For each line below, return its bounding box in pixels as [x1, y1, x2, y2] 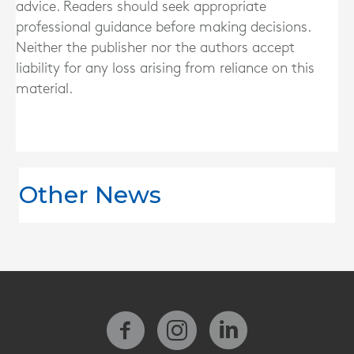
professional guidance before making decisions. [16, 21, 311, 34]
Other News [19, 180, 161, 209]
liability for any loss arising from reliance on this [16, 62, 314, 75]
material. [16, 82, 73, 96]
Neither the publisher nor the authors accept [16, 41, 295, 55]
